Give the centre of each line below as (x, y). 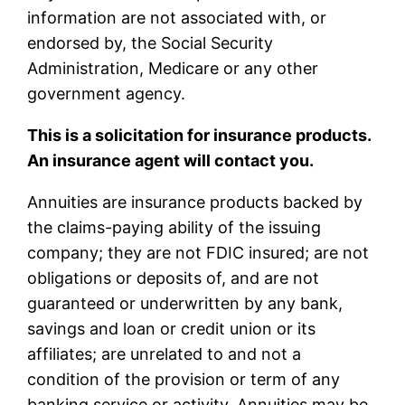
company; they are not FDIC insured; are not (198, 252)
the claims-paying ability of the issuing (174, 227)
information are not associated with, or (177, 17)
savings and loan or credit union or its (172, 328)
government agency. (107, 93)
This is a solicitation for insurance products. (199, 135)
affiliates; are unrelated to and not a (165, 353)
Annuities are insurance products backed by (195, 202)
